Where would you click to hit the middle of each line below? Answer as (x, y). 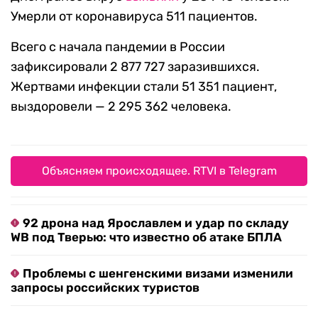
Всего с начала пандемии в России (118, 47)
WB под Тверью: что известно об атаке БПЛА (146, 237)
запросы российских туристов (105, 288)
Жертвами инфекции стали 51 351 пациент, (144, 87)
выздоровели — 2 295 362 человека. (121, 107)
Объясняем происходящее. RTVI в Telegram (159, 171)
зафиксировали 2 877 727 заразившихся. (135, 67)
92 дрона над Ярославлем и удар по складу (156, 223)
